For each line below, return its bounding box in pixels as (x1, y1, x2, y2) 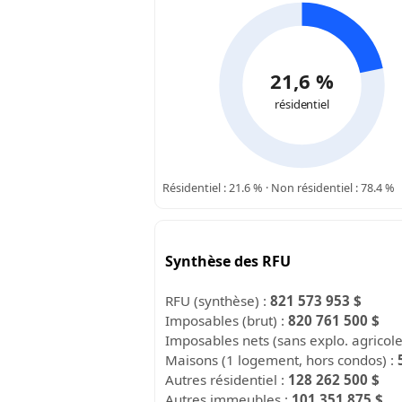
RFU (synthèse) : (165, 291, 271, 310)
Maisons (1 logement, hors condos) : (165, 350, 398, 369)
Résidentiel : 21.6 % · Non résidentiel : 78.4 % (162, 179, 395, 196)
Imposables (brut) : (165, 310, 289, 329)
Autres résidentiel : (165, 370, 289, 389)
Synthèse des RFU (165, 250, 292, 271)
